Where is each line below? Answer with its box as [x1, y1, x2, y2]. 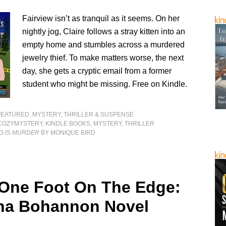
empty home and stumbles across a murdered [22, 40, 185, 49]
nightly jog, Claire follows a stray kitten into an [22, 27, 186, 36]
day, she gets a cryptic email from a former [22, 67, 172, 75]
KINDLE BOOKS [45, 120, 91, 127]
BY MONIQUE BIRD [39, 129, 96, 136]
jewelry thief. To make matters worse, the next [22, 53, 184, 62]
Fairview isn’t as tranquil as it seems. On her [22, 14, 180, 23]
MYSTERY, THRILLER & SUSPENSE [32, 111, 134, 118]
